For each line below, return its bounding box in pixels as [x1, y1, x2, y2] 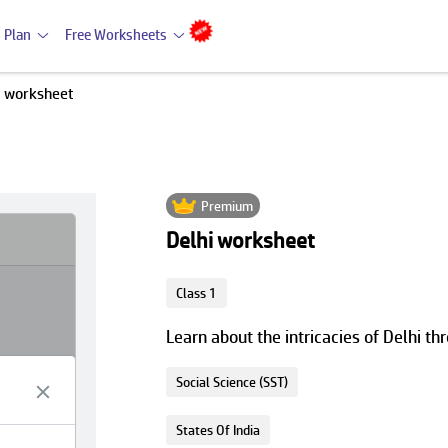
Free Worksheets [65, 26, 167, 43]
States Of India [175, 422, 260, 438]
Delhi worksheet [165, 228, 315, 253]
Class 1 [175, 285, 217, 301]
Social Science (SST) [175, 374, 288, 390]
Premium [201, 197, 254, 214]
